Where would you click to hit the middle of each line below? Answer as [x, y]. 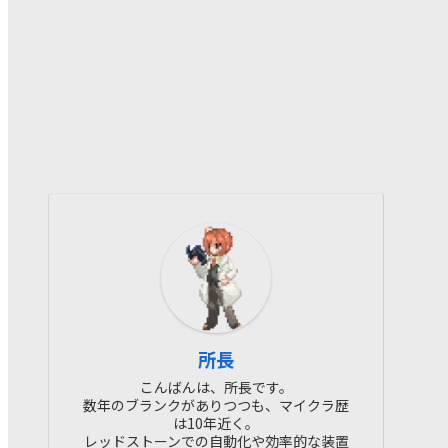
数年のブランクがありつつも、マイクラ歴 [216, 404]
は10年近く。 [216, 422]
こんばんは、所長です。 [216, 386]
